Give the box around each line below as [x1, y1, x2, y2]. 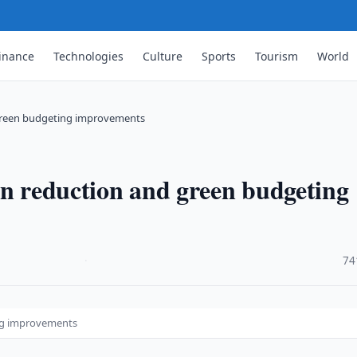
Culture [143, 48, 183, 64]
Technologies [53, 48, 124, 64]
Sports [202, 48, 237, 64]
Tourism [255, 48, 299, 64]
